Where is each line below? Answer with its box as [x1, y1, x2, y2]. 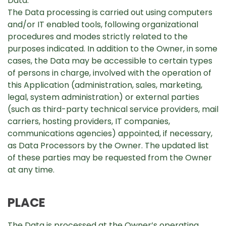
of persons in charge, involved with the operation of [8, 67, 211, 79]
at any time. [8, 164, 54, 176]
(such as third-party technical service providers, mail [8, 103, 218, 115]
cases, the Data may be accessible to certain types [8, 55, 212, 67]
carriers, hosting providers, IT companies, [8, 116, 170, 127]
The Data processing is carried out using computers [8, 7, 212, 18]
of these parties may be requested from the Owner [8, 152, 212, 163]
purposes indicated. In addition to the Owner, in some [8, 43, 217, 54]
